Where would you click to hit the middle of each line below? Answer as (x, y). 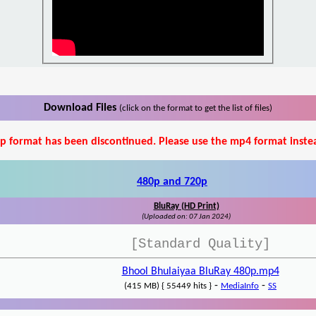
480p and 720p (172, 182)
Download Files (81, 108)
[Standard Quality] (200, 244)
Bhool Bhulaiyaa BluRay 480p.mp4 (200, 272)
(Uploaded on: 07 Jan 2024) (186, 217)
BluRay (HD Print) (186, 207)
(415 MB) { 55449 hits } (168, 286)
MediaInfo (240, 286)
